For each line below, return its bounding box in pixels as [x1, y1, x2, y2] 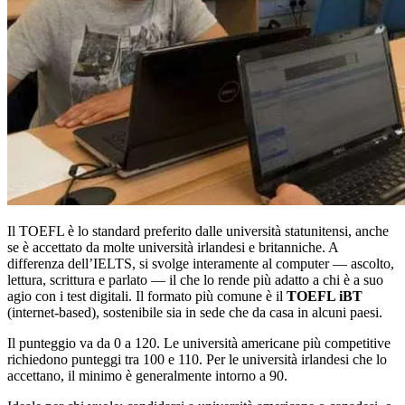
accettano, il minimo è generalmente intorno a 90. [7, 368, 287, 384]
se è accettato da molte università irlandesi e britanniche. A [7, 240, 338, 256]
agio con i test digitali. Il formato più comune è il [7, 288, 287, 305]
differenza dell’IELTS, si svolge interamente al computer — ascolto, [7, 256, 394, 272]
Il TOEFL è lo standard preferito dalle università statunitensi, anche [7, 223, 389, 240]
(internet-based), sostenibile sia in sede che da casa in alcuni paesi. [7, 305, 382, 321]
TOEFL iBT [287, 288, 363, 305]
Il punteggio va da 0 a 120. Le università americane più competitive [7, 335, 391, 352]
